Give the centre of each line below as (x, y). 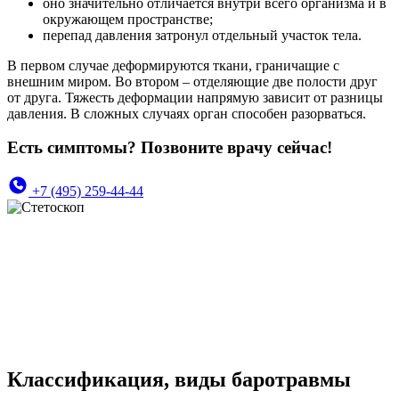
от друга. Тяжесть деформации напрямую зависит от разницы (195, 97)
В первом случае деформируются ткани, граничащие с (173, 65)
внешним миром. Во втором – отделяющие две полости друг (192, 81)
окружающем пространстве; (128, 19)
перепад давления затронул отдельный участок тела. (202, 35)
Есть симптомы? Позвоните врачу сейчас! (170, 148)
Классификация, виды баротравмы (179, 379)
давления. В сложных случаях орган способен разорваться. (187, 113)
